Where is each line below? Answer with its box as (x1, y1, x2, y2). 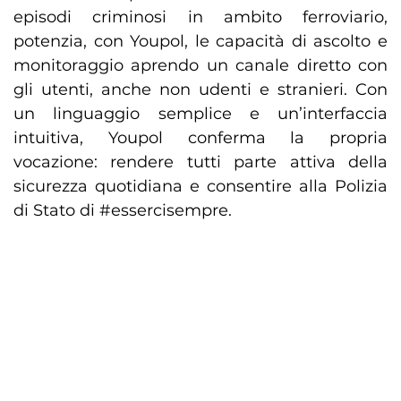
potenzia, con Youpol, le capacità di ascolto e (13, 31, 388, 52)
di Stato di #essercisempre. (13, 200, 232, 221)
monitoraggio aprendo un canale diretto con (13, 55, 388, 76)
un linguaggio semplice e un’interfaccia (13, 104, 388, 124)
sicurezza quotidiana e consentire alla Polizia (13, 176, 388, 197)
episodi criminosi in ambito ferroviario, (13, 7, 388, 28)
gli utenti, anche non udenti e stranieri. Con (13, 80, 388, 100)
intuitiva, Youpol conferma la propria (13, 128, 388, 149)
